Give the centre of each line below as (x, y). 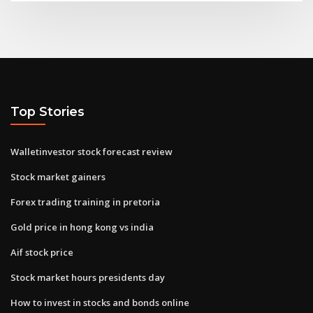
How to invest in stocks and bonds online (100, 302)
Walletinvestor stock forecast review (92, 151)
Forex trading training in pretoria (85, 202)
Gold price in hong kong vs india (82, 227)
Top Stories (48, 112)
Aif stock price (42, 252)
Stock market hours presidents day (88, 277)
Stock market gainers (58, 176)
